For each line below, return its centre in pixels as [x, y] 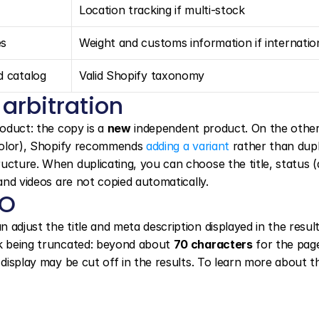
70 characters [213, 244]
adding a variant [188, 146]
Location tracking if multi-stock [162, 10]
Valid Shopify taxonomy [142, 75]
